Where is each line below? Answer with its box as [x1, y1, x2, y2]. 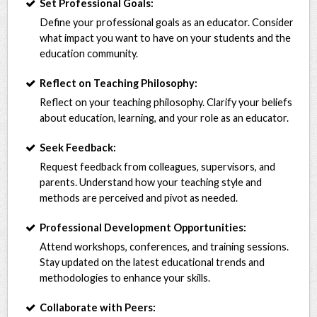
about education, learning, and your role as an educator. [40, 111, 289, 124]
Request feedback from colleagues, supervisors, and [40, 160, 276, 173]
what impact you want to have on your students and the [40, 31, 292, 44]
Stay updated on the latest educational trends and [40, 255, 265, 268]
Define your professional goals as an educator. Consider [40, 16, 294, 28]
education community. [40, 47, 139, 59]
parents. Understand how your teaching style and [40, 175, 263, 188]
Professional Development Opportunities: [40, 221, 247, 234]
